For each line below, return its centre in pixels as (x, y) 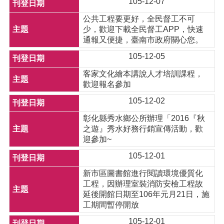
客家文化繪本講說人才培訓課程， (143, 74)
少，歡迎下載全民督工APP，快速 (143, 29)
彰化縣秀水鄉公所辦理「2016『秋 (144, 118)
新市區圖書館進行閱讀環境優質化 (143, 173)
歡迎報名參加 (107, 84)
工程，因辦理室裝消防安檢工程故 (143, 184)
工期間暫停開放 (111, 205)
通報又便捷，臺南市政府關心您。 (143, 40)
